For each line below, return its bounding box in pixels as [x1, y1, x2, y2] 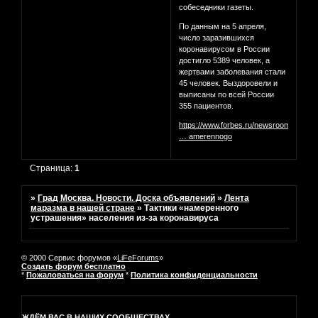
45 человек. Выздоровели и [179, 79, 278, 88]
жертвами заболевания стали [179, 67, 286, 77]
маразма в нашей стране [31, 202, 136, 213]
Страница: [30, 163, 75, 173]
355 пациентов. [179, 102, 234, 111]
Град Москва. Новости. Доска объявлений [38, 192, 216, 203]
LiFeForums [117, 253, 159, 262]
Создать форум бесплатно [21, 261, 126, 270]
